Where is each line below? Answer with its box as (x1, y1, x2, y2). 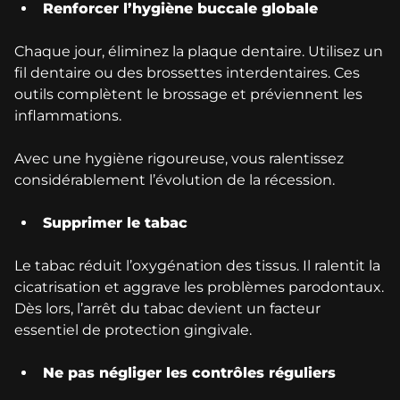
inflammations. (14, 106, 121, 124)
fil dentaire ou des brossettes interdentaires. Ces (14, 63, 360, 81)
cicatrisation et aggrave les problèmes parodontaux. (14, 278, 384, 296)
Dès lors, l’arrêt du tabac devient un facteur (14, 299, 321, 317)
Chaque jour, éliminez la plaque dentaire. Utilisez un (14, 42, 383, 60)
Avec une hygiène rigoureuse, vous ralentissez (14, 149, 344, 167)
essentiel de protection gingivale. (14, 321, 252, 338)
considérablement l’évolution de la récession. (14, 171, 335, 188)
